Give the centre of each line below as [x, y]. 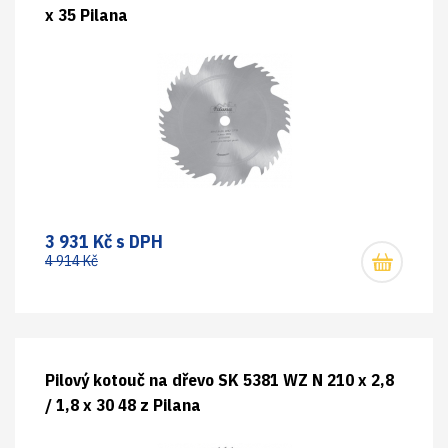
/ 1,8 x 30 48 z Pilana [123, 405]
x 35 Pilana [86, 15]
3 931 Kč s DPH [104, 241]
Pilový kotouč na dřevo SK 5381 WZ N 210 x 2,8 [219, 380]
